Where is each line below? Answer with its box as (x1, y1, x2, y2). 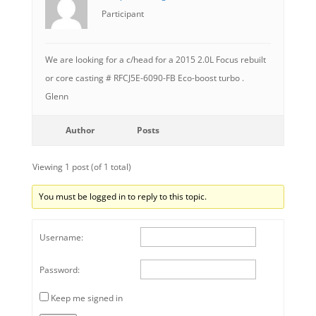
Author (66, 124, 95, 136)
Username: (39, 231, 83, 243)
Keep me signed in (50, 292, 123, 304)
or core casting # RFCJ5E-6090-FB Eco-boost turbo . (44, 72, 244, 84)
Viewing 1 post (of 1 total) (32, 161, 131, 173)
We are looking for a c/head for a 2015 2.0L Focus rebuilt (44, 54, 266, 66)
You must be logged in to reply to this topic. (38, 190, 207, 202)
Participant (101, 8, 144, 20)
